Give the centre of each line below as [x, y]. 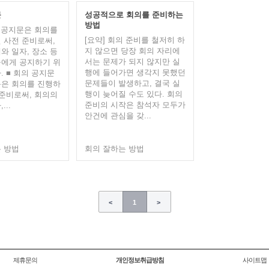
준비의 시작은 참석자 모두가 [135, 105]
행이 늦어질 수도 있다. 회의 [133, 94]
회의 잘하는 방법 [114, 149]
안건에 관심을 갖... [118, 116]
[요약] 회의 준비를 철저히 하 [134, 40]
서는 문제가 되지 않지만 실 [132, 62]
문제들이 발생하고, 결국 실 [132, 83]
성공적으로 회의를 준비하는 [134, 15]
